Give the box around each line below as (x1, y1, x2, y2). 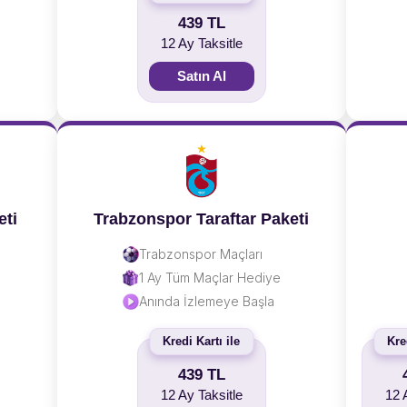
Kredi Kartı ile (163, 334, 240, 348)
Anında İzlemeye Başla (138, 293, 274, 309)
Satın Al (176, 68, 226, 84)
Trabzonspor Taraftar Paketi (94, 210, 309, 228)
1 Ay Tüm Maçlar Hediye (138, 270, 281, 285)
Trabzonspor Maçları (138, 246, 263, 262)
